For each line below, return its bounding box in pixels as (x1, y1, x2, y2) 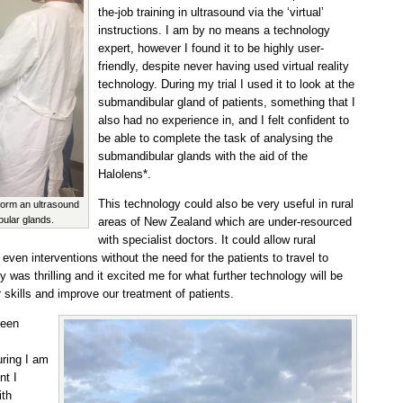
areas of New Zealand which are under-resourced (98, 215, 352, 229)
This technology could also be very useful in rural (98, 197, 354, 211)
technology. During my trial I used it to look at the (98, 77, 354, 92)
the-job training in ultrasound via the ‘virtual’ (98, 5, 324, 20)
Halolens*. (98, 167, 151, 182)
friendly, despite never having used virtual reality (98, 59, 349, 74)
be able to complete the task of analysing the (98, 131, 333, 146)
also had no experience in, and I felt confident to (98, 113, 349, 128)
